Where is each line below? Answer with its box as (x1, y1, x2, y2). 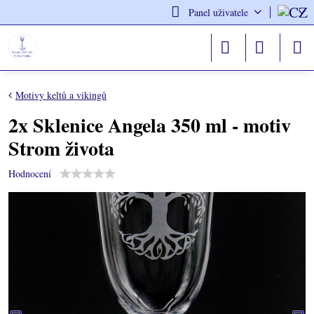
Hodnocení (8, 167, 51, 180)
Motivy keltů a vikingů (15, 88, 107, 102)
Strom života (8, 134, 114, 163)
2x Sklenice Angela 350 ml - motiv (8, 111, 291, 139)
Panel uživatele (188, 6, 248, 19)
